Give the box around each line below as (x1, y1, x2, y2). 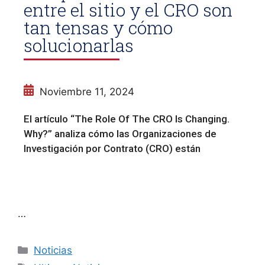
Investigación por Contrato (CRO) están (24, 142, 201, 154)
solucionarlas (24, 34, 134, 57)
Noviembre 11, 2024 (40, 86, 134, 98)
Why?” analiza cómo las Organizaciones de (24, 127, 216, 140)
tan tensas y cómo (24, 16, 173, 40)
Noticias (34, 244, 73, 257)
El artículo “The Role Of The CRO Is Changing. (24, 112, 230, 125)
